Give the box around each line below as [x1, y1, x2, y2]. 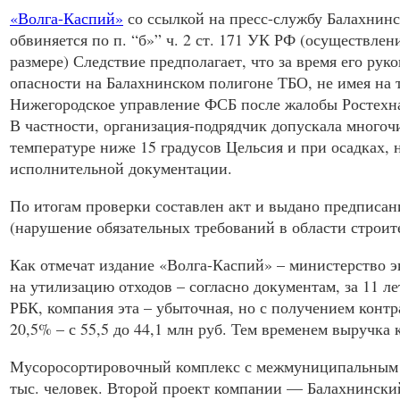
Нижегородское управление [10, 93, 204, 115]
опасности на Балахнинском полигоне [10, 71, 278, 94]
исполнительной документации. [10, 157, 232, 179]
